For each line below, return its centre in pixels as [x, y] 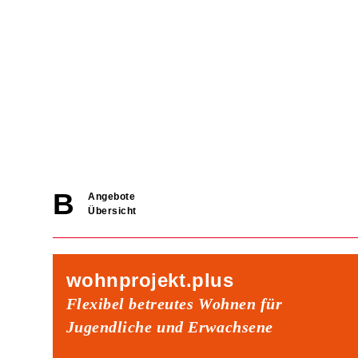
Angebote [112, 197]
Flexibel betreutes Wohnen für [174, 303]
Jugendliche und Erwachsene [169, 326]
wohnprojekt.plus [150, 280]
